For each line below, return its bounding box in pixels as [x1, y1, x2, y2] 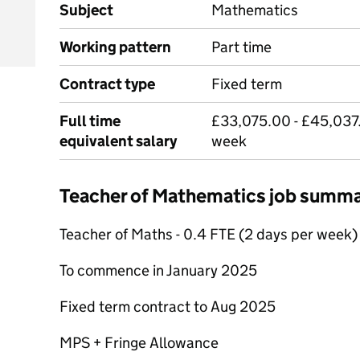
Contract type [59, 75, 155, 93]
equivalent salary [59, 132, 177, 150]
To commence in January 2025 [59, 261, 257, 280]
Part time [211, 38, 272, 56]
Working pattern [59, 38, 171, 56]
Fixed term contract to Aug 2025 [59, 297, 276, 316]
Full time [59, 112, 121, 130]
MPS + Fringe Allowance [59, 333, 219, 352]
